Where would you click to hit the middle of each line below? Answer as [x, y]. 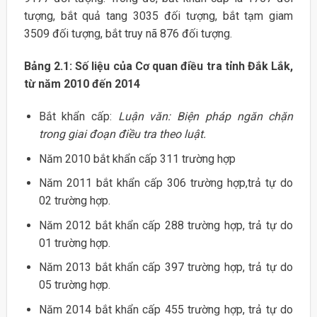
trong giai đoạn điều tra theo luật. [122, 134]
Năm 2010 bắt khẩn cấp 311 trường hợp [137, 158]
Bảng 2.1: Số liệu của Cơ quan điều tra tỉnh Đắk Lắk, [158, 67]
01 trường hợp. [74, 243]
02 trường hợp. [74, 201]
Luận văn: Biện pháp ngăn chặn [206, 117]
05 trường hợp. [74, 285]
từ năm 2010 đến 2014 [82, 84]
